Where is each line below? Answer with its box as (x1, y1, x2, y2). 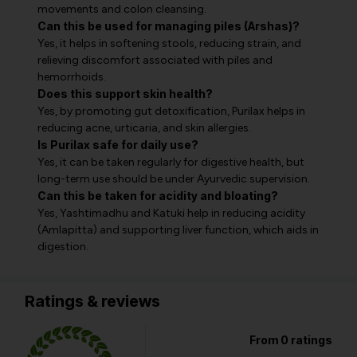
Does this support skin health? (37, 87, 213, 100)
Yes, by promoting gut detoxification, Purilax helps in (37, 104, 305, 118)
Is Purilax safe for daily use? (37, 138, 198, 151)
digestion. (37, 240, 88, 253)
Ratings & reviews (25, 292, 160, 311)
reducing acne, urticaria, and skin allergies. (37, 121, 251, 135)
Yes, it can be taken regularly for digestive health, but (37, 155, 304, 169)
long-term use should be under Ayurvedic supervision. (37, 172, 310, 186)
